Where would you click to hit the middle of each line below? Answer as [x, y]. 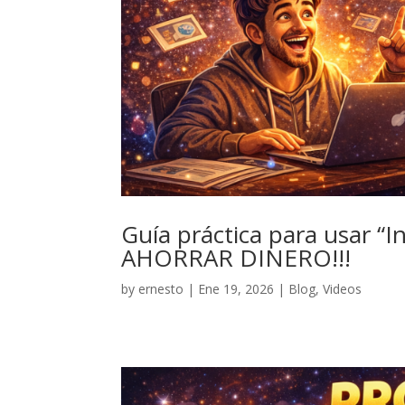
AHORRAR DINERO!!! [236, 258]
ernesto [161, 289]
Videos [343, 289]
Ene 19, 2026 [236, 289]
